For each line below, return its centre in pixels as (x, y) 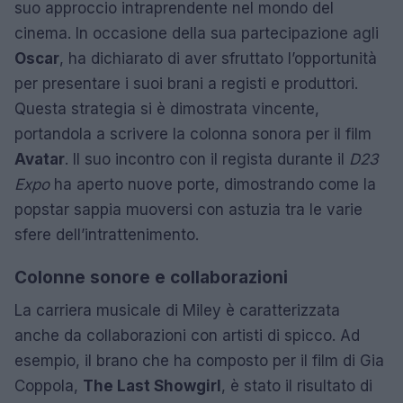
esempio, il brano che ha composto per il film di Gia (199, 361)
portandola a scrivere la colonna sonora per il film (193, 134)
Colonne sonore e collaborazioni (151, 278)
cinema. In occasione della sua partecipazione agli (197, 33)
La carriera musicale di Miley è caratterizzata (177, 310)
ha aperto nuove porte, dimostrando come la (213, 184)
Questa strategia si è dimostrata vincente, (167, 109)
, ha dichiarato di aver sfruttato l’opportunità (218, 58)
